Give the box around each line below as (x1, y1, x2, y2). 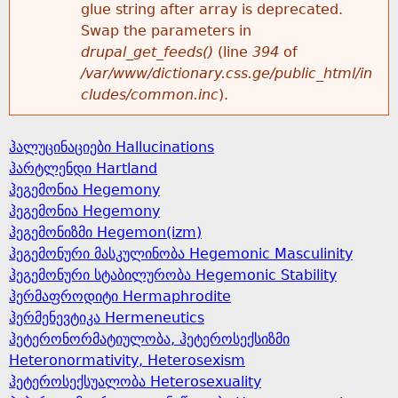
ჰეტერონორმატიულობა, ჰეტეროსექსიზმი (9, 330, 290, 347)
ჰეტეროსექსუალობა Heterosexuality (9, 373, 261, 390)
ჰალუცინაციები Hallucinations (9, 139, 214, 155)
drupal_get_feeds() (81, 44, 213, 60)
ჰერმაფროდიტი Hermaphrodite (9, 288, 231, 305)
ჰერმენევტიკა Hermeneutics (9, 309, 204, 326)
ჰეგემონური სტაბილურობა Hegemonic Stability (9, 267, 337, 283)
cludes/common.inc (81, 86, 219, 103)
